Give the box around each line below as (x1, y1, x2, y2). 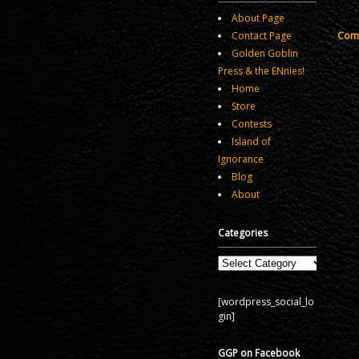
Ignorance (218, 152, 264, 167)
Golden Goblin (232, 46, 298, 61)
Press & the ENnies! (218, 64, 305, 79)
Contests (232, 117, 272, 131)
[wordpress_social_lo (218, 294, 314, 309)
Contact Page (232, 29, 292, 43)
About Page (232, 11, 284, 26)
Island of (232, 135, 271, 149)
